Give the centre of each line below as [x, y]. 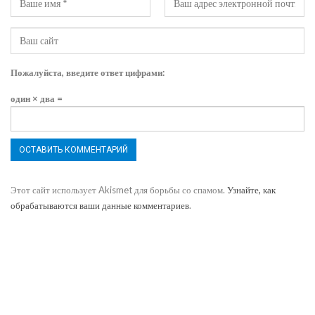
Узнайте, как [251, 190]
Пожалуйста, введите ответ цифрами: [88, 73]
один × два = [37, 99]
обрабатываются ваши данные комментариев [100, 206]
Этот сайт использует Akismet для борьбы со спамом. [119, 190]
